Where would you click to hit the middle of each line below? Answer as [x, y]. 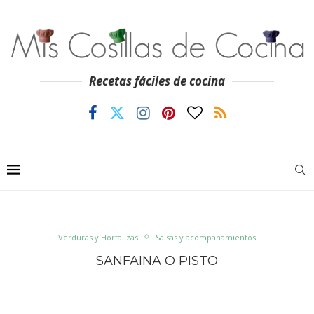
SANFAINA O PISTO [157, 260]
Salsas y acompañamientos [206, 237]
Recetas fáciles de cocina [157, 81]
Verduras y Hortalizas [98, 237]
